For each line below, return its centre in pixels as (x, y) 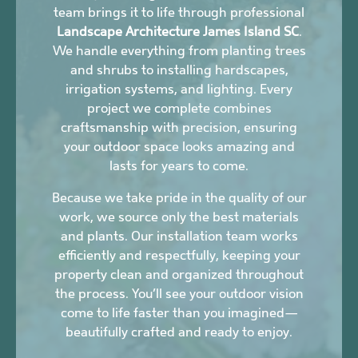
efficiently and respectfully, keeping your (179, 256)
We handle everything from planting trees (179, 51)
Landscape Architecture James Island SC (177, 32)
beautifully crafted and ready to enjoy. (179, 332)
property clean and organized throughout (179, 275)
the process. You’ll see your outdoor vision (179, 294)
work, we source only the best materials (179, 217)
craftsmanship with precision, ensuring (179, 128)
